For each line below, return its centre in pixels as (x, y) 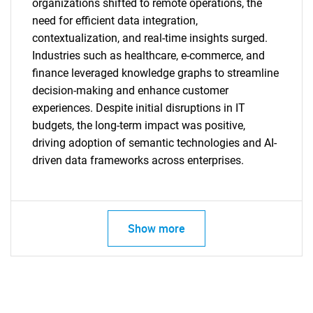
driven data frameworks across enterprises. (138, 160)
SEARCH (156, 215)
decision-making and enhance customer (130, 90)
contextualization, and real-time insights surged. (150, 38)
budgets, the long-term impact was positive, (139, 125)
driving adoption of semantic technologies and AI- (154, 143)
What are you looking (156, 252)
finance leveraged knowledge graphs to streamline (155, 73)
